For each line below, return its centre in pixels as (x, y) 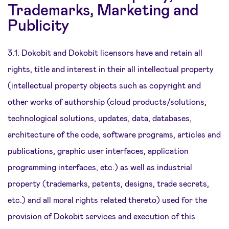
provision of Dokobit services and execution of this (101, 216)
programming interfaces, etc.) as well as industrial (100, 167)
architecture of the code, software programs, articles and (114, 134)
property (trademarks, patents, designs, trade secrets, (108, 183)
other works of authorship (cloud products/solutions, (107, 101)
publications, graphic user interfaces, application (98, 151)
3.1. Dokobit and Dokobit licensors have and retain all (105, 52)
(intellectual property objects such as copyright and (104, 85)
